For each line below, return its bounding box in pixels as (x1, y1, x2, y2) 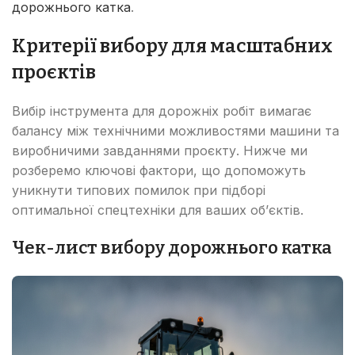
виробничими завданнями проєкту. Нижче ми (12, 142, 307, 158)
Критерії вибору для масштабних (12, 34, 333, 57)
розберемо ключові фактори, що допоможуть (12, 162, 306, 178)
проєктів (12, 60, 96, 83)
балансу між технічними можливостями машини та (12, 122, 339, 139)
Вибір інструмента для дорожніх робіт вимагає (12, 102, 311, 119)
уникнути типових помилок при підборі (12, 181, 265, 198)
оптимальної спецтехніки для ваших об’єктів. (12, 201, 303, 218)
